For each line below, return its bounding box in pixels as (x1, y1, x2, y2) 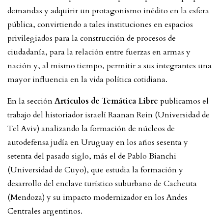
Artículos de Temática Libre (55, 95, 158, 107)
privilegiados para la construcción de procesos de (7, 32, 176, 44)
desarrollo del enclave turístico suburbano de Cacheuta (7, 178, 197, 189)
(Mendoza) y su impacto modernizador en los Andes (7, 192, 188, 203)
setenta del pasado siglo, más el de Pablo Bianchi (7, 150, 176, 162)
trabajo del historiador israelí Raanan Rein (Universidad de (7, 109, 210, 120)
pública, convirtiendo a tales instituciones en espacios (7, 19, 193, 30)
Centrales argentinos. (7, 205, 82, 217)
